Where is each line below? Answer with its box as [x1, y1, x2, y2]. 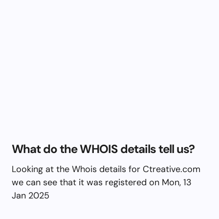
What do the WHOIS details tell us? [12, 141, 195, 156]
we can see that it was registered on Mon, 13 [12, 176, 192, 188]
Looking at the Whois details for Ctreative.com [12, 163, 200, 175]
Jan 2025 [12, 189, 49, 201]
